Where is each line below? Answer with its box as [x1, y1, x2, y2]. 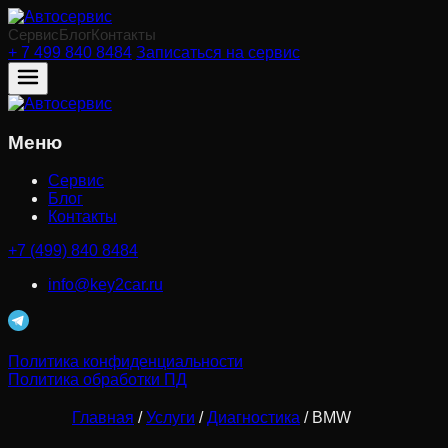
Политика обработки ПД [8, 371, 187, 389]
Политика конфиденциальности [8, 353, 243, 371]
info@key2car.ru [48, 276, 163, 294]
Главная [72, 409, 134, 427]
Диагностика [207, 409, 300, 427]
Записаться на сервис [136, 44, 300, 61]
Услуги [146, 409, 195, 427]
